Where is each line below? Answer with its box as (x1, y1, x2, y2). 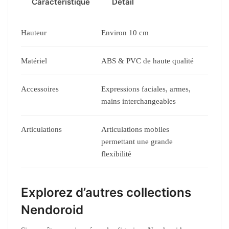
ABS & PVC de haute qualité (101, 57, 194, 65)
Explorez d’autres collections (21, 185, 191, 200)
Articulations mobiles (101, 125, 169, 134)
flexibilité (101, 150, 131, 158)
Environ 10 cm (101, 29, 149, 37)
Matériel (21, 57, 47, 65)
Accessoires (21, 85, 59, 94)
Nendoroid (21, 202, 83, 218)
